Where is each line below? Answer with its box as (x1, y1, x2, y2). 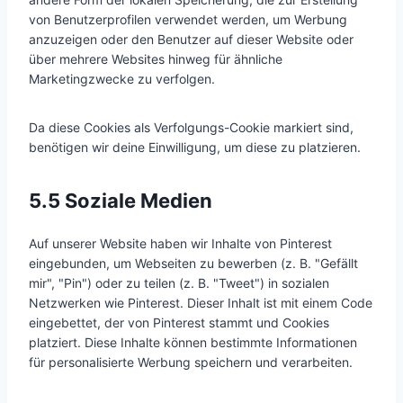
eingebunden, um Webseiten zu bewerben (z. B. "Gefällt (29, 255, 358, 271)
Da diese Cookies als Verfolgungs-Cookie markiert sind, (29, 120, 354, 135)
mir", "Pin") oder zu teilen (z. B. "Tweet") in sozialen (29, 275, 329, 291)
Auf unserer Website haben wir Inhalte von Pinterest (29, 236, 332, 251)
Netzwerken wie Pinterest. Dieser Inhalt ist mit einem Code (29, 295, 372, 310)
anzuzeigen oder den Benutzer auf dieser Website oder (29, 31, 354, 47)
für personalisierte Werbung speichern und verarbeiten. (29, 354, 353, 370)
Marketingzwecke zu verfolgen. (29, 71, 215, 86)
